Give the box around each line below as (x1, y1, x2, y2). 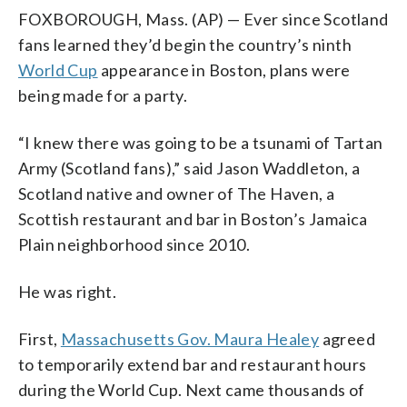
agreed (319, 328, 376, 349)
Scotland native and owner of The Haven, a (18, 183, 335, 203)
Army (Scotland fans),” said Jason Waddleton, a (18, 157, 361, 178)
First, (18, 328, 61, 349)
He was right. (18, 281, 117, 302)
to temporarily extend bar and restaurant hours (18, 353, 367, 374)
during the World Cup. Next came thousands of (18, 379, 365, 400)
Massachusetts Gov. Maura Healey (60, 328, 320, 349)
